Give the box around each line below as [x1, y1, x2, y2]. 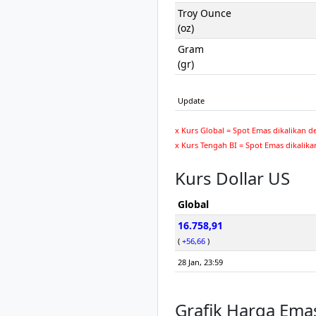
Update [178, 95, 205, 107]
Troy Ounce [178, 6, 231, 20]
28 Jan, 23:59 [178, 257, 223, 268]
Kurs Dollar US [175, 166, 290, 190]
